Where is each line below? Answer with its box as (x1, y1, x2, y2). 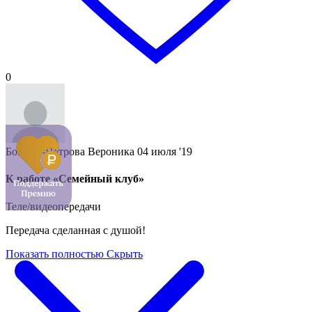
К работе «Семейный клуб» (6, 173, 144, 185)
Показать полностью (6, 247, 104, 260)
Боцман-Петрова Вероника (6, 146, 134, 158)
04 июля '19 (137, 146, 192, 158)
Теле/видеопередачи (6, 200, 101, 212)
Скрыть (107, 247, 143, 260)
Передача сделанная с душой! (6, 224, 146, 236)
